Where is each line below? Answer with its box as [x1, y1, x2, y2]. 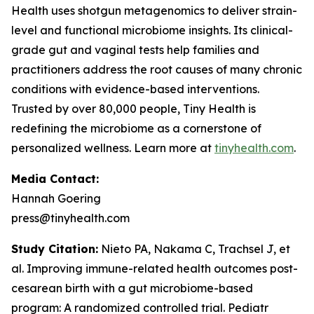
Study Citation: [11, 241, 98, 256]
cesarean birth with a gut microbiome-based [11, 280, 253, 295]
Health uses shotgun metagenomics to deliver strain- [11, 3, 297, 18]
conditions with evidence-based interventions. [11, 81, 259, 96]
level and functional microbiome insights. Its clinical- [11, 22, 293, 37]
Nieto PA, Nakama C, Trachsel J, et [98, 241, 290, 256]
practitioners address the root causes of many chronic [11, 62, 302, 76]
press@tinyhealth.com [11, 210, 130, 225]
